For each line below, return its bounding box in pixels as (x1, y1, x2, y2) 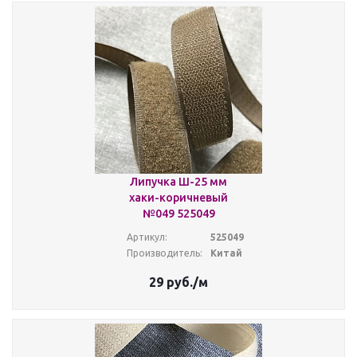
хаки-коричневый (129, 191, 228, 204)
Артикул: (126, 232, 167, 242)
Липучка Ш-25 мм (130, 175, 227, 188)
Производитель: (126, 248, 202, 258)
